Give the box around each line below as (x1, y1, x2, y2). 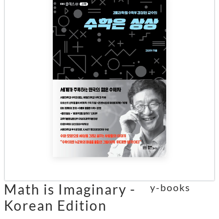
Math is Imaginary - (4, 181, 136, 198)
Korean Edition (4, 197, 107, 214)
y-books (150, 181, 191, 194)
